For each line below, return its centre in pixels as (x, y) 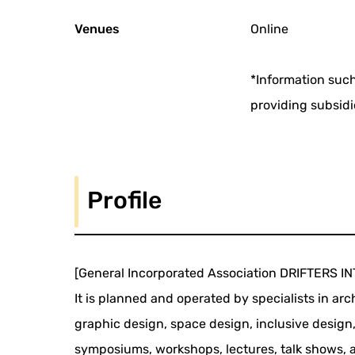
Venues (97, 29)
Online (270, 29)
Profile (125, 201)
